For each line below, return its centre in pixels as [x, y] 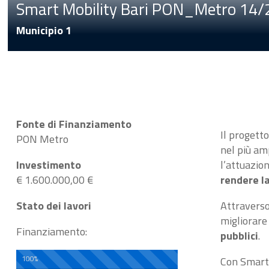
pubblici [240, 235]
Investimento [48, 165]
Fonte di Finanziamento [74, 124]
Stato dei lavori [53, 205]
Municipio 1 [44, 30]
